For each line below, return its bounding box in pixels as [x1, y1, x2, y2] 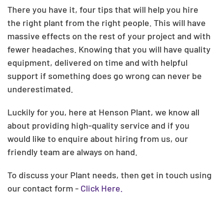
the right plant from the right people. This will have [7, 17, 206, 28]
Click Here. [81, 183, 123, 193]
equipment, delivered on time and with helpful [7, 57, 188, 68]
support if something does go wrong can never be [7, 70, 202, 81]
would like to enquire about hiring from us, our [7, 133, 188, 144]
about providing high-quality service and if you [7, 120, 190, 131]
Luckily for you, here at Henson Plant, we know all [7, 107, 199, 117]
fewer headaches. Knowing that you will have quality [7, 44, 211, 55]
